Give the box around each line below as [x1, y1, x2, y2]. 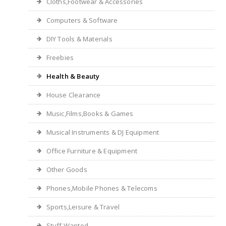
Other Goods [46, 165, 87, 175]
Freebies [46, 53, 74, 63]
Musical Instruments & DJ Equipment [46, 128, 159, 137]
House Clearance [46, 90, 101, 100]
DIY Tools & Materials [46, 34, 112, 44]
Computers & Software [46, 16, 118, 25]
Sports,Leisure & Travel [46, 202, 120, 212]
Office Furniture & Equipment [46, 146, 138, 156]
